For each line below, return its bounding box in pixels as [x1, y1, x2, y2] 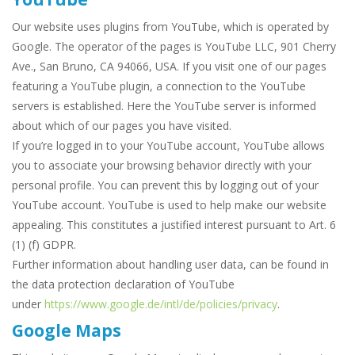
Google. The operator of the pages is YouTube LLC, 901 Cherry [12, 39, 336, 55]
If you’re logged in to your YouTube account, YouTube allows [12, 138, 325, 154]
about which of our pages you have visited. [12, 118, 231, 134]
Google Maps [12, 319, 121, 342]
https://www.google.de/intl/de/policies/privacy [44, 296, 277, 312]
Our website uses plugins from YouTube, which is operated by [12, 19, 329, 35]
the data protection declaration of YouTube [12, 277, 235, 292]
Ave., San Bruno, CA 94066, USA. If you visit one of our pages [12, 59, 326, 74]
